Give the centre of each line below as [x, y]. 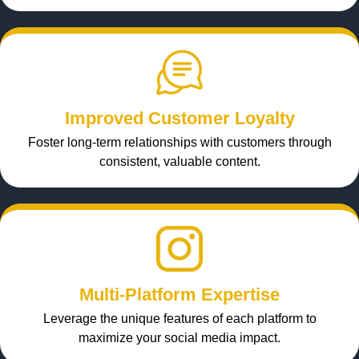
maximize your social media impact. [179, 338]
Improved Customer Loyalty [179, 119]
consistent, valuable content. [179, 162]
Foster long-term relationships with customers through [179, 143]
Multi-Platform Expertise [179, 295]
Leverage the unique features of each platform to [179, 319]
